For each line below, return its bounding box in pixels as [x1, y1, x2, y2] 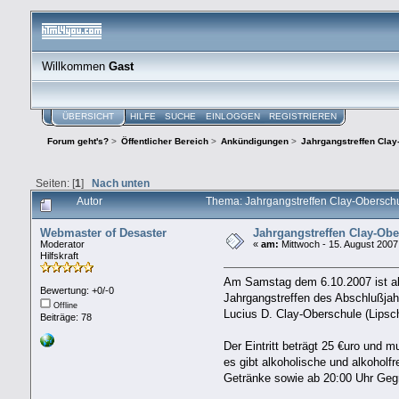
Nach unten [91, 177, 150, 190]
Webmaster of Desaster [39, 226, 167, 240]
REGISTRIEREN [268, 111, 337, 122]
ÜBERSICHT [61, 111, 114, 122]
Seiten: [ [29, 177, 75, 190]
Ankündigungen [221, 136, 289, 147]
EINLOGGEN [205, 111, 260, 122]
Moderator [39, 239, 85, 249]
